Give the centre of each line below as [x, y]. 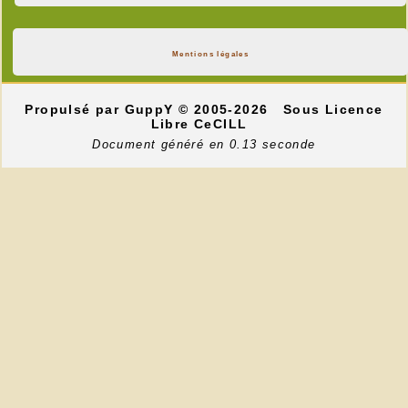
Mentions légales [210, 55]
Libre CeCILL [201, 124]
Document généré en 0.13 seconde [204, 145]
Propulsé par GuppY [102, 110]
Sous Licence [333, 110]
